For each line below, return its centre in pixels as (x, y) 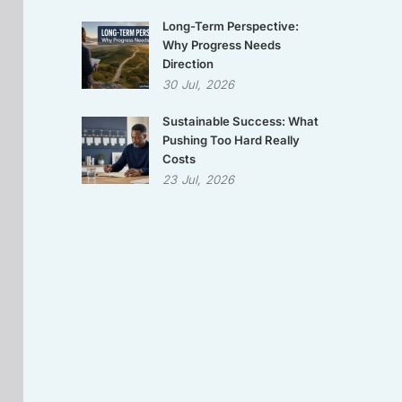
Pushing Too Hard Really (231, 140)
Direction (188, 64)
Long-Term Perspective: (231, 26)
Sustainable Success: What (240, 121)
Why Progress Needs (222, 45)
